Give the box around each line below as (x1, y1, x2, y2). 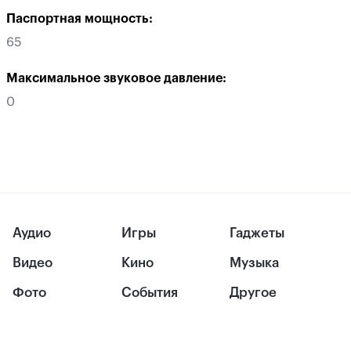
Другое (230, 286, 277, 300)
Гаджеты (230, 226, 285, 240)
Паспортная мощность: (6, 13, 153, 25)
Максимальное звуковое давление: (6, 72, 226, 85)
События (121, 286, 178, 300)
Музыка (230, 256, 280, 270)
